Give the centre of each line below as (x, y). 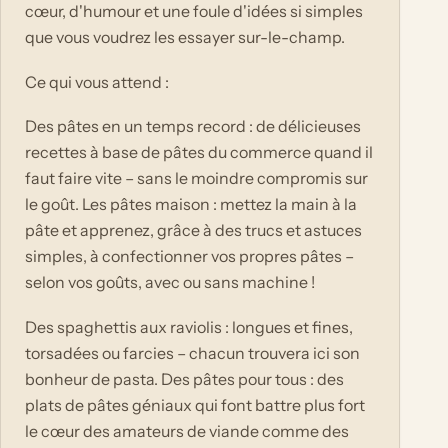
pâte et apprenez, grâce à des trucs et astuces (193, 230)
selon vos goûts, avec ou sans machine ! (170, 282)
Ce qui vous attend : (97, 81)
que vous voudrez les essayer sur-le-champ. (185, 37)
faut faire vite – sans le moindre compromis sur (196, 178)
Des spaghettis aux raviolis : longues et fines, (189, 326)
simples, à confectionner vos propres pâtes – (189, 256)
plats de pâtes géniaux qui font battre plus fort (195, 404)
